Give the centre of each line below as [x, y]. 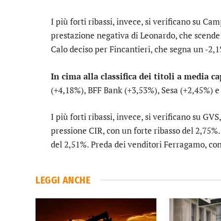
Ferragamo [184, 144]
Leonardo [158, 36]
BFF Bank [105, 90]
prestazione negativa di [95, 36]
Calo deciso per [80, 49]
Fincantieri [130, 49]
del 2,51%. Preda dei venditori [107, 144]
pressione [70, 130]
